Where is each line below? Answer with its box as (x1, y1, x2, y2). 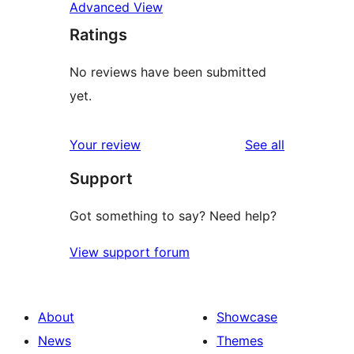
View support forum (70, 243, 190, 260)
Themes (217, 332, 263, 348)
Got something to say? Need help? (70, 207, 277, 224)
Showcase (217, 308, 277, 325)
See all (245, 136, 284, 153)
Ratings (70, 24, 127, 44)
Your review (70, 136, 141, 153)
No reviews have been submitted (70, 63, 266, 80)
